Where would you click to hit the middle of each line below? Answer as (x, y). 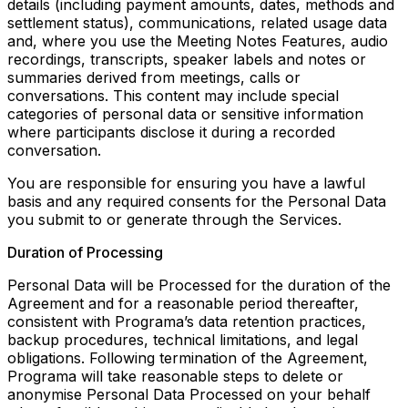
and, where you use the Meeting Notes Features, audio (198, 41)
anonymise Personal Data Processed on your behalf (189, 395)
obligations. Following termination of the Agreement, (188, 358)
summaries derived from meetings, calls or (154, 78)
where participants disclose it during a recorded (171, 133)
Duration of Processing (85, 253)
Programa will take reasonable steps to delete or (175, 377)
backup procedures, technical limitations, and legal (183, 340)
